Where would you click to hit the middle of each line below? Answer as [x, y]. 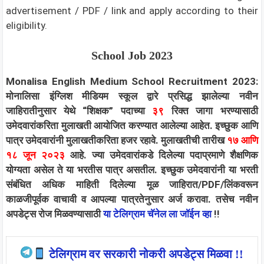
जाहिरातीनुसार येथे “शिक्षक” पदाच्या [79, 110]
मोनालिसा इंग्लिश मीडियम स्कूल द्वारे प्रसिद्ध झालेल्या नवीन [132, 96]
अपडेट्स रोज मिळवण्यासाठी [55, 214]
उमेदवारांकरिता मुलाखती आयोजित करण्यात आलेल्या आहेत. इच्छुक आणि [132, 125]
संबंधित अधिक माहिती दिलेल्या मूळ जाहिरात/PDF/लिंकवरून [132, 184]
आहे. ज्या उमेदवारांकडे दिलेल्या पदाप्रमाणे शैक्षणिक [161, 155]
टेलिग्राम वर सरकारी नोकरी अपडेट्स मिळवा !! [144, 254]
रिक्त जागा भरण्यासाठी [215, 110]
